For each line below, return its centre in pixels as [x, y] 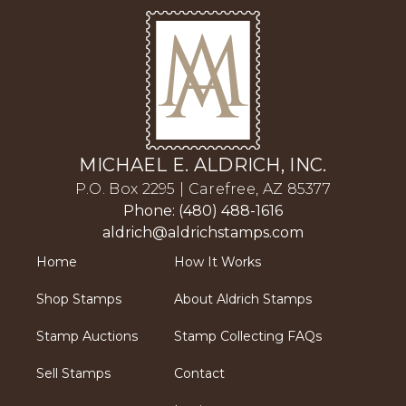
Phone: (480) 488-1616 [203, 211]
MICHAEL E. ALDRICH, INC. [203, 165]
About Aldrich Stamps [243, 300]
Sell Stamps [73, 374]
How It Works [217, 262]
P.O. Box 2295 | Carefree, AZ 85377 [203, 189]
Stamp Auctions [87, 337]
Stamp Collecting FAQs [248, 337]
